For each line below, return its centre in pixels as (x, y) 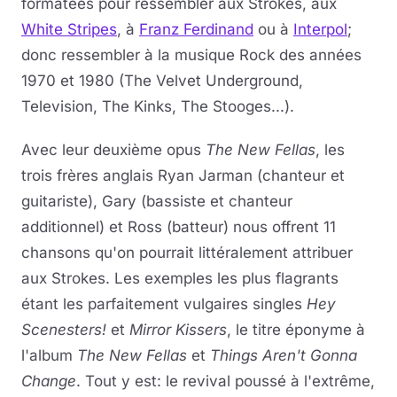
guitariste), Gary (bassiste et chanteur (157, 201)
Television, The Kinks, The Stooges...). (158, 106)
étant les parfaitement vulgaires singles (164, 304)
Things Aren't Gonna (284, 355)
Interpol (320, 29)
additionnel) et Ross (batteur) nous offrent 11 (179, 227)
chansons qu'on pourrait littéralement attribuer (187, 253)
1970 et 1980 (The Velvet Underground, (162, 81)
